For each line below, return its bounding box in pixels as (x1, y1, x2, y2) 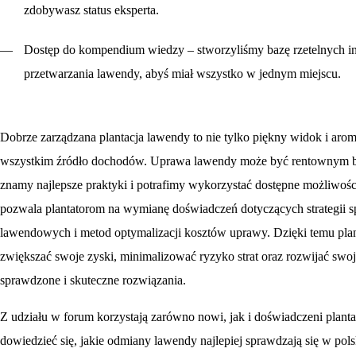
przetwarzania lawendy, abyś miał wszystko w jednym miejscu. (24, 67, 341, 81)
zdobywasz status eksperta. (24, 3, 159, 17)
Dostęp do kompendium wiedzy (24, 43, 184, 57)
